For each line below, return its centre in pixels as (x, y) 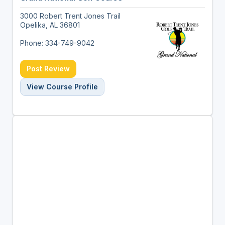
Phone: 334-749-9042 (57, 43)
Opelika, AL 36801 (50, 25)
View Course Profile (62, 86)
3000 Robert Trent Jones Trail (70, 16)
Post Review (48, 68)
